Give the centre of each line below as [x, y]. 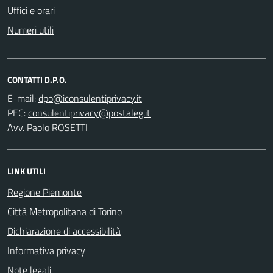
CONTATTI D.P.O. [37, 79]
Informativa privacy [46, 250]
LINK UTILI [27, 171]
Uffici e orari [31, 10]
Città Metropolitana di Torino [65, 211]
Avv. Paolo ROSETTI [48, 127]
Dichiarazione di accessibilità [64, 231]
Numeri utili [30, 30]
